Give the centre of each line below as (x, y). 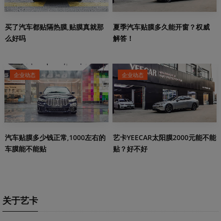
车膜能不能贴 (26, 148)
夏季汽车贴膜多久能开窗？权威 (161, 27)
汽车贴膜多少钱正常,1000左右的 (55, 137)
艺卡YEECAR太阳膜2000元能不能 (165, 137)
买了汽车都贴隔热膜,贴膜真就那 (54, 27)
